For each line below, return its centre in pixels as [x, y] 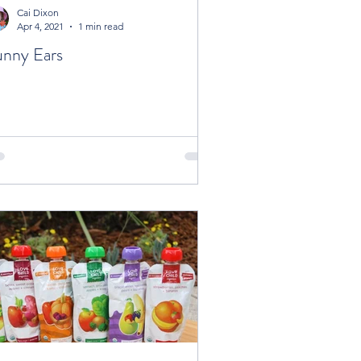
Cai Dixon [38, 13]
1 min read [101, 27]
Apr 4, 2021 [40, 27]
